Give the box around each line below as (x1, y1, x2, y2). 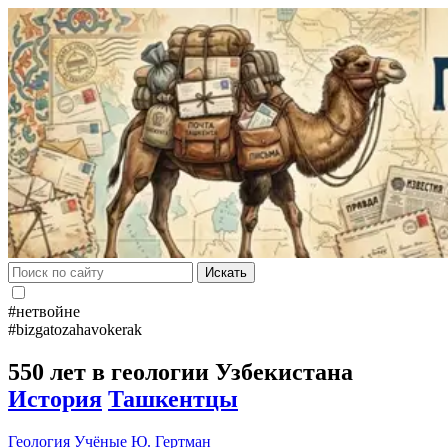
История (8, 385, 102, 412)
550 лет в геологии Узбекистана (8, 358, 353, 385)
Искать (205, 265, 247, 280)
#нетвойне (8, 303, 80, 320)
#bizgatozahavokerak (8, 321, 142, 338)
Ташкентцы (108, 385, 238, 412)
